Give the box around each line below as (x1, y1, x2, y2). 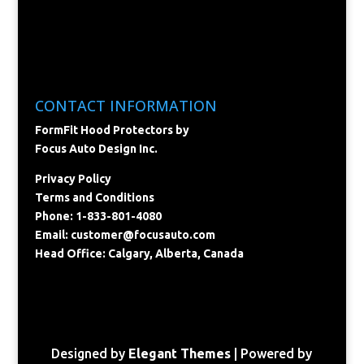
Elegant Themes (128, 345, 232, 361)
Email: (34, 227, 71, 241)
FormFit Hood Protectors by (34, 123, 189, 136)
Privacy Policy (34, 171, 111, 185)
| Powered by (231, 345, 313, 361)
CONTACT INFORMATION (34, 95, 217, 115)
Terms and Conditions (34, 190, 154, 204)
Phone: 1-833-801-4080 (34, 209, 162, 223)
